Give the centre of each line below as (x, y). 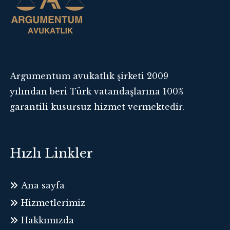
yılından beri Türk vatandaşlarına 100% (97, 91)
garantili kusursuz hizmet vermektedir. (97, 107)
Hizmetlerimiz (53, 203)
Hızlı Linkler (52, 153)
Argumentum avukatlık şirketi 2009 (89, 76)
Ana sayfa (43, 185)
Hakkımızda (48, 220)
